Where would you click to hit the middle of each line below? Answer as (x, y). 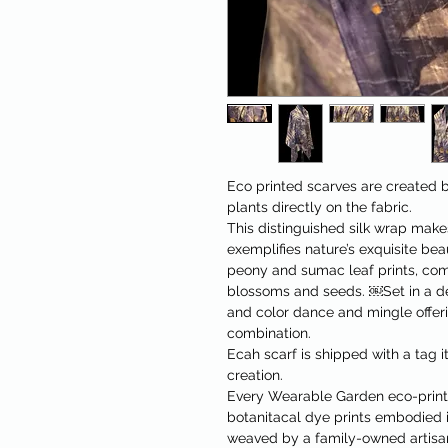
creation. (255, 375)
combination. (269, 333)
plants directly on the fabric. (319, 207)
